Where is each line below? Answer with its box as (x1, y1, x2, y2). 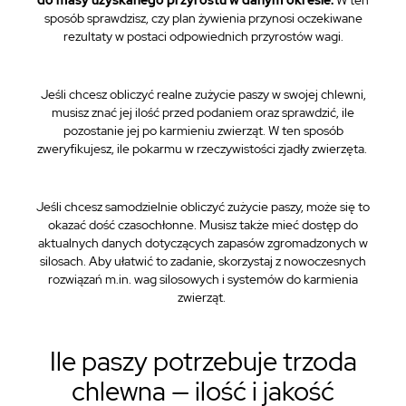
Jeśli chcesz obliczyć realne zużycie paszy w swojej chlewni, (40, 86, 366, 102)
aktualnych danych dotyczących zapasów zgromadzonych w (38, 235, 368, 251)
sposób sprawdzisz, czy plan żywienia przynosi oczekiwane (43, 10, 362, 26)
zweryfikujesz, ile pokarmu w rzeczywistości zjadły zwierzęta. (36, 140, 370, 157)
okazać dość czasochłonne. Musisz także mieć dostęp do (48, 217, 358, 233)
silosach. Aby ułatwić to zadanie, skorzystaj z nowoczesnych (40, 253, 366, 269)
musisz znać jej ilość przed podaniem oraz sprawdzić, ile (52, 104, 354, 121)
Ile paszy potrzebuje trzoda (49, 343, 357, 379)
